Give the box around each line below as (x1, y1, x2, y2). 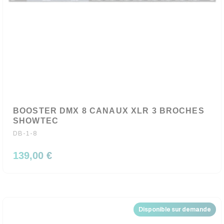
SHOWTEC (13, 116, 58, 125)
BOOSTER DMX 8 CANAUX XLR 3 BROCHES (13, 106, 204, 115)
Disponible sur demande (138, 206, 211, 213)
